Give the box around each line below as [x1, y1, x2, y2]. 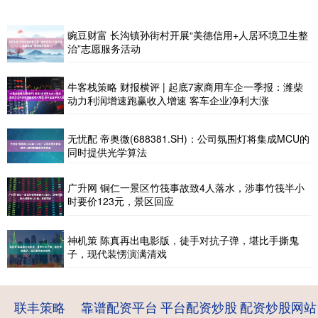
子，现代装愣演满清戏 [67, 246, 167, 261]
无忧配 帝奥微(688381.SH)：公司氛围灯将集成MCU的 [67, 131, 309, 146]
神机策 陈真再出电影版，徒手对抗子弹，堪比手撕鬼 [67, 232, 299, 247]
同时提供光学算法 [67, 145, 147, 160]
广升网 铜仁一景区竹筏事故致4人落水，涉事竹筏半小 [67, 180, 305, 195]
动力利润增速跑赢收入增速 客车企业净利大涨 [67, 93, 269, 108]
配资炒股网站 [240, 297, 317, 317]
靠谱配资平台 [81, 297, 158, 317]
